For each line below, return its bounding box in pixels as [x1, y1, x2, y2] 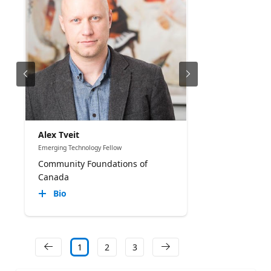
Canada [38, 171, 69, 183]
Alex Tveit [38, 128, 79, 140]
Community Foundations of [38, 158, 148, 170]
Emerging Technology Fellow [38, 143, 122, 152]
